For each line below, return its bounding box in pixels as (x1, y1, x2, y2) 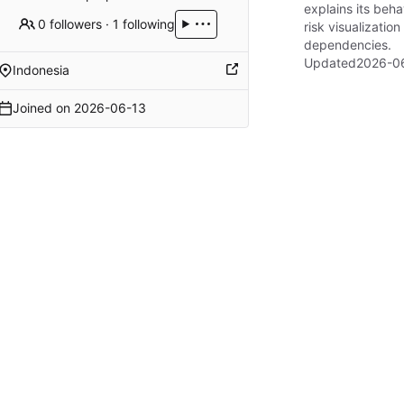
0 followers (38, 15, 103, 32)
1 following (113, 15, 176, 32)
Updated (304, 55, 356, 71)
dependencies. (304, 37, 391, 53)
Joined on (12, 100, 74, 116)
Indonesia (12, 62, 69, 78)
